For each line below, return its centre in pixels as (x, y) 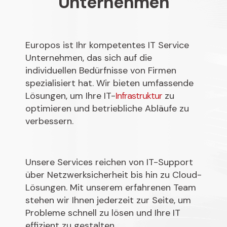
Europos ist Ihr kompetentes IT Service (107, 45)
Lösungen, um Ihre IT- (70, 96)
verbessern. (49, 121)
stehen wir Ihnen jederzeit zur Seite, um (108, 200)
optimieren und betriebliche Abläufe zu (107, 108)
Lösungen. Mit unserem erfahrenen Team (111, 187)
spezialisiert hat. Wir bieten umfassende (109, 83)
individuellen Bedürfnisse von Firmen (101, 70)
